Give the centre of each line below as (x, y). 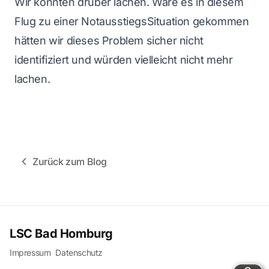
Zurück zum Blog (70, 162)
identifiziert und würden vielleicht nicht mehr (124, 60)
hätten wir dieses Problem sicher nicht (109, 41)
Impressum (30, 252)
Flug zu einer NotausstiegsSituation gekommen (132, 21)
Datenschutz (79, 252)
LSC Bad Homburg (61, 234)
